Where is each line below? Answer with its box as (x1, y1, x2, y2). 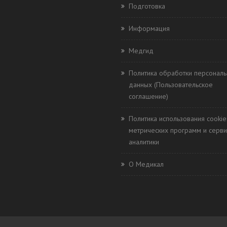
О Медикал (129, 160, 164, 169)
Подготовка (129, 2, 165, 11)
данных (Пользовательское (129, 80, 213, 89)
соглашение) (129, 92, 168, 101)
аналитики (129, 137, 159, 146)
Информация (129, 24, 170, 33)
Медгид (129, 46, 154, 55)
